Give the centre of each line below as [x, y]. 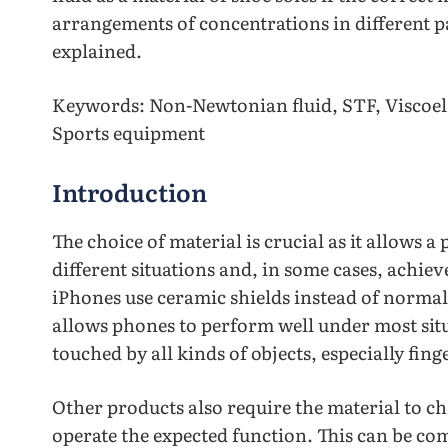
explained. [97, 50]
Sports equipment [128, 132]
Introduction [129, 191]
